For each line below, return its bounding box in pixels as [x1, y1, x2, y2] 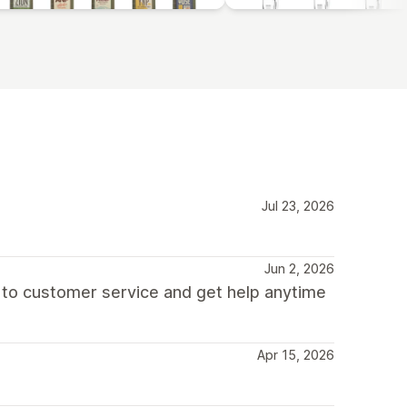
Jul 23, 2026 [262, 197, 334, 213]
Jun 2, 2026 [264, 260, 334, 276]
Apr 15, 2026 [257, 346, 334, 362]
